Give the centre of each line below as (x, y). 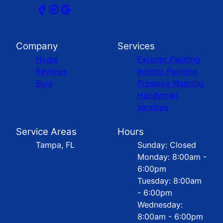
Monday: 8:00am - (172, 157)
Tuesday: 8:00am (169, 181)
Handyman (158, 95)
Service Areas (46, 132)
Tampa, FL (55, 145)
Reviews (51, 71)
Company (37, 46)
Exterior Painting (169, 59)
